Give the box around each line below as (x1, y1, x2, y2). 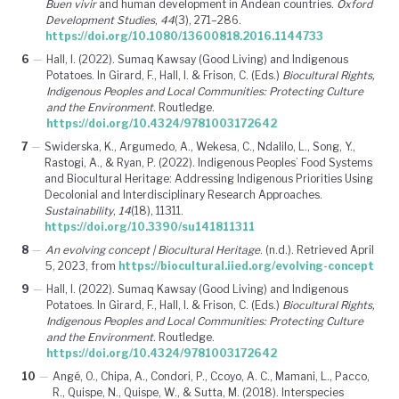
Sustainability (45, 203, 113, 217)
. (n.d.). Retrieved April (260, 242, 374, 256)
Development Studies (45, 12, 155, 27)
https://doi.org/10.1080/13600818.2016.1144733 (45, 28, 323, 43)
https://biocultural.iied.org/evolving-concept (118, 258, 374, 273)
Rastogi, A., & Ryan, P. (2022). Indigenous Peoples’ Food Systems (45, 155, 372, 169)
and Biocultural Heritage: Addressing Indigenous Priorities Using (45, 171, 373, 185)
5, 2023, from (45, 258, 118, 273)
